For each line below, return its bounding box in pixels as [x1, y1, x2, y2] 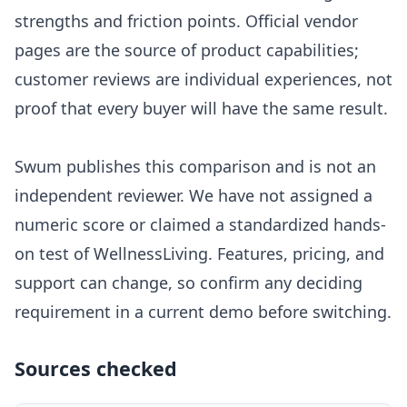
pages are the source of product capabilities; [15, 39, 359, 62]
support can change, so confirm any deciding [15, 272, 362, 294]
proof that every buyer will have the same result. [15, 97, 388, 120]
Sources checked [15, 355, 177, 382]
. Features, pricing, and [208, 243, 384, 265]
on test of [15, 243, 94, 265]
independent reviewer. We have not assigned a [15, 184, 372, 207]
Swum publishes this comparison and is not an [15, 155, 376, 178]
